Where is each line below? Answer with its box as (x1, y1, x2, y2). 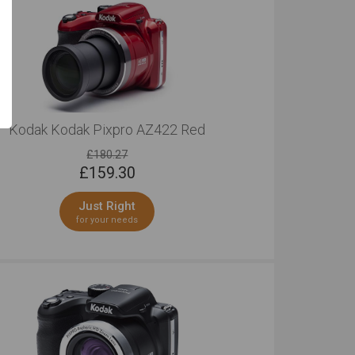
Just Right (78, 199, 136, 213)
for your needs (76, 215, 139, 225)
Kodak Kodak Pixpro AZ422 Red (9, 121, 206, 138)
